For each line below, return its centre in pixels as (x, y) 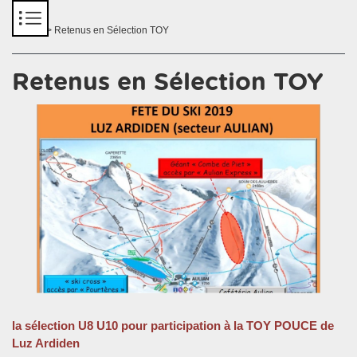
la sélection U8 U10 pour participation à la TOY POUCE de (173, 325)
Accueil (28, 30)
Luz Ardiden (46, 343)
